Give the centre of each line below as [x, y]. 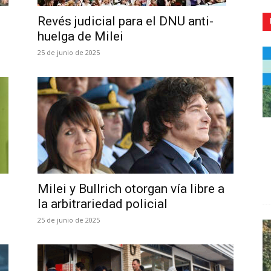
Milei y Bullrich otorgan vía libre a [131, 189]
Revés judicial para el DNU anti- [126, 21]
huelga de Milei [80, 36]
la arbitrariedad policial [103, 204]
